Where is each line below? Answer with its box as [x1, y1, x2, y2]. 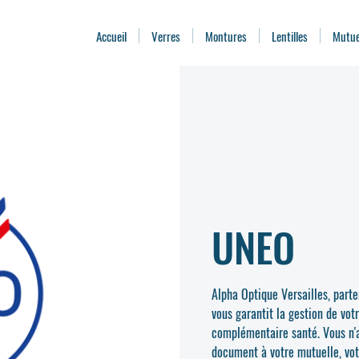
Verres [151, 27, 180, 45]
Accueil [96, 27, 127, 45]
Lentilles [272, 27, 308, 45]
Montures [205, 27, 247, 45]
